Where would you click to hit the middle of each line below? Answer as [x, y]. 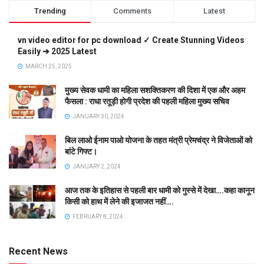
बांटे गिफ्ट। [81, 152]
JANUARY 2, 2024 [96, 167]
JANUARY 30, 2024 [98, 117]
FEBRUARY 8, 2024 [97, 217]
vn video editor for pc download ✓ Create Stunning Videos [131, 40]
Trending [50, 11]
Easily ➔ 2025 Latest [57, 52]
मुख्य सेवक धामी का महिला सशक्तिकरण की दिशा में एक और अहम [155, 90]
